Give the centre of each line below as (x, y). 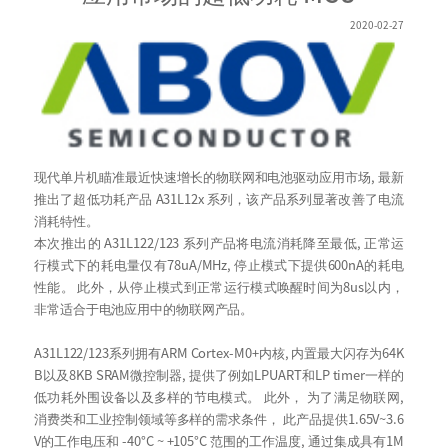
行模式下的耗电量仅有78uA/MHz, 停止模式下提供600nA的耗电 (219, 264)
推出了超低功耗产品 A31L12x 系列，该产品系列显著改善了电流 (219, 198)
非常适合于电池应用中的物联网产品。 (144, 308)
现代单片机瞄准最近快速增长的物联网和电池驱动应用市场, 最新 (219, 176)
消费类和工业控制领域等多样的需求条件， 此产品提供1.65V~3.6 (219, 418)
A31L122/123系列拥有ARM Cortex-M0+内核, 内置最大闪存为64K (219, 352)
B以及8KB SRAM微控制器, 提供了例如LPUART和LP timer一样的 (219, 374)
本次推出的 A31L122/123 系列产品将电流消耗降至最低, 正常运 (219, 242)
